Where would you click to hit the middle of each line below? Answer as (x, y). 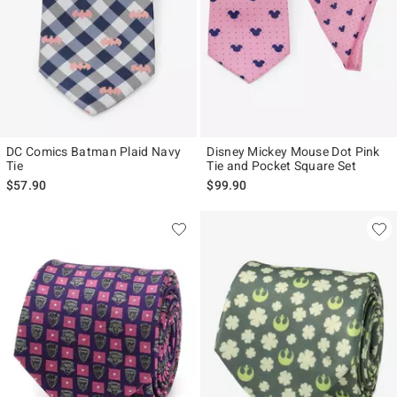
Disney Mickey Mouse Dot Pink (293, 152)
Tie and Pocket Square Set (281, 166)
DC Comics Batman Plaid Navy (94, 152)
